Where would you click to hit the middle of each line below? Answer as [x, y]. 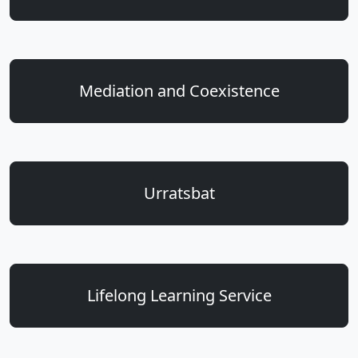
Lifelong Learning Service [179, 295]
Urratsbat [179, 193]
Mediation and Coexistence [179, 91]
